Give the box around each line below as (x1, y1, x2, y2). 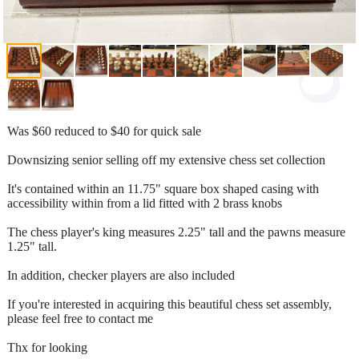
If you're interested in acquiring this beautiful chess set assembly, (7, 296, 332, 311)
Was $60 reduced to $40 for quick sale (7, 123, 201, 138)
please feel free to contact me (7, 311, 153, 325)
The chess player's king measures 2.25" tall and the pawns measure (7, 224, 345, 239)
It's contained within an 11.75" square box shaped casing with (7, 181, 319, 196)
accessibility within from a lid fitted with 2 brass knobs (7, 196, 282, 210)
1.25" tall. (7, 239, 57, 253)
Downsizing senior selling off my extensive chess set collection (7, 152, 325, 167)
